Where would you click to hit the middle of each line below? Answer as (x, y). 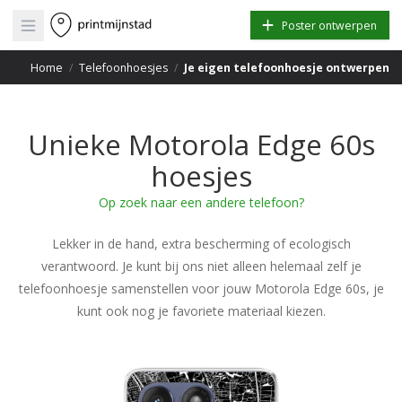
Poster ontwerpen (329, 25)
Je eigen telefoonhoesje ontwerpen (287, 67)
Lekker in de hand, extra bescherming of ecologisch (201, 244)
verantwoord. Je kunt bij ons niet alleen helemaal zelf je (201, 266)
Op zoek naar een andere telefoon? (201, 202)
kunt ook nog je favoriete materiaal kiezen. (201, 311)
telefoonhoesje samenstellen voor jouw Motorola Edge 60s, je (201, 288)
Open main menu (78, 26)
